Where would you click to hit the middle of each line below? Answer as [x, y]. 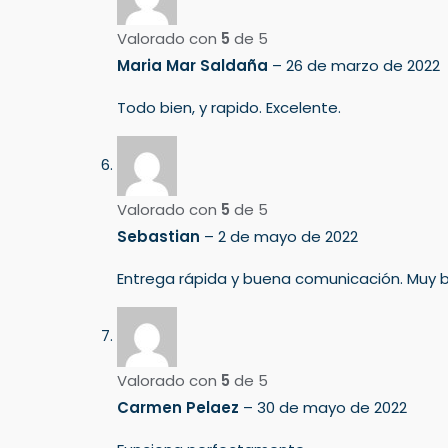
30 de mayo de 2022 [332, 407]
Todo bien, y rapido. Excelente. [229, 107]
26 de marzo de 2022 [363, 65]
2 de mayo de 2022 [288, 236]
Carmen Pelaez [180, 407]
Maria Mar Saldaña [194, 65]
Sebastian [160, 236]
